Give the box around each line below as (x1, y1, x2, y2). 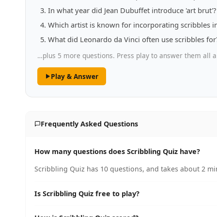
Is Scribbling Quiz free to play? (34, 189, 139, 198)
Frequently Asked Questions (40, 119, 138, 128)
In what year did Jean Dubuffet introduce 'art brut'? (48, 5, 216, 15)
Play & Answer (50, 72, 98, 81)
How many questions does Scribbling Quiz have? (34, 147, 200, 156)
